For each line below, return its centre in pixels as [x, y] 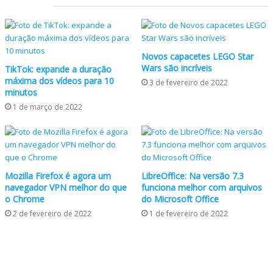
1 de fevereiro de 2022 [189, 214]
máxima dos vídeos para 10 [59, 81]
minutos [21, 92]
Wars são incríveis [177, 68]
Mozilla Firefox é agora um [58, 176]
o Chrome [25, 199]
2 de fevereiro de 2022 [52, 214]
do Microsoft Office [180, 199]
